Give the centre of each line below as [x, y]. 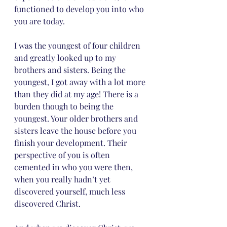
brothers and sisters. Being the [71, 70]
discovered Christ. [48, 203]
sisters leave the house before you [76, 130]
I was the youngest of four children [78, 45]
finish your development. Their [72, 143]
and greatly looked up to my [66, 58]
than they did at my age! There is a [77, 94]
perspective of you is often [63, 155]
